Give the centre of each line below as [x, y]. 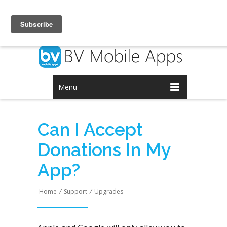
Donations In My [104, 150]
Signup [113, 20]
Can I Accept [90, 129]
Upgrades [109, 191]
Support [75, 191]
